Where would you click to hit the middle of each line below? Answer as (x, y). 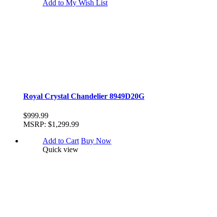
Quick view (61, 149)
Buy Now (96, 140)
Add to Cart (61, 140)
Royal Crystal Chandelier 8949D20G (84, 96)
